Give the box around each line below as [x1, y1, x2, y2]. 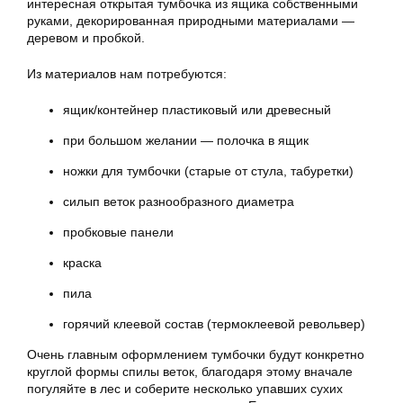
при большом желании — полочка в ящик [63, 133, 309, 148]
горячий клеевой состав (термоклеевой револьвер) [63, 317, 365, 331]
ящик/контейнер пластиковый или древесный [63, 103, 331, 117]
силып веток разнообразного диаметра [63, 194, 294, 209]
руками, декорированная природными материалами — [27, 13, 354, 28]
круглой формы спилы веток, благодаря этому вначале [27, 364, 353, 379]
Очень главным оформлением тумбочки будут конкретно [27, 347, 364, 362]
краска [63, 255, 102, 270]
